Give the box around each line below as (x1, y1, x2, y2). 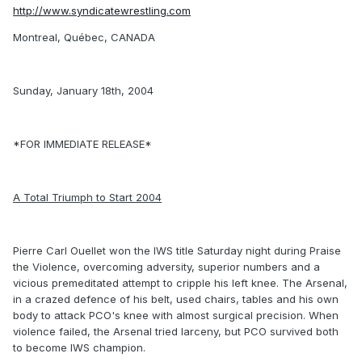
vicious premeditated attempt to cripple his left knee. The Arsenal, (13, 276, 347, 290)
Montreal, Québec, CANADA (13, 31, 155, 44)
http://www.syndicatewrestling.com (13, 4, 191, 18)
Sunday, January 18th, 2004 (13, 84, 154, 98)
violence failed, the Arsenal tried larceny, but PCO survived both (13, 325, 339, 339)
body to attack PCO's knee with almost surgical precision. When (13, 309, 339, 322)
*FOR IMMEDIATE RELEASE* (13, 137, 152, 151)
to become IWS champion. (13, 341, 145, 355)
